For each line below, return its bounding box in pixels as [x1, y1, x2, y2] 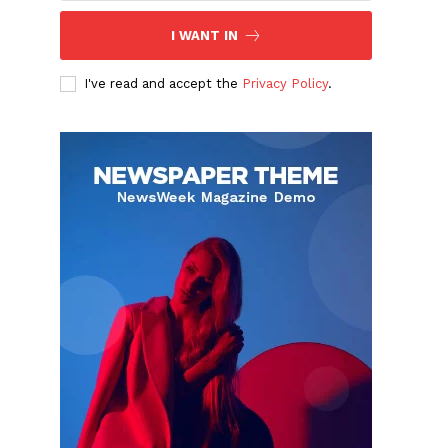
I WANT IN [170, 28, 238, 44]
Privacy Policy [242, 76, 329, 92]
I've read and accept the [84, 76, 243, 92]
